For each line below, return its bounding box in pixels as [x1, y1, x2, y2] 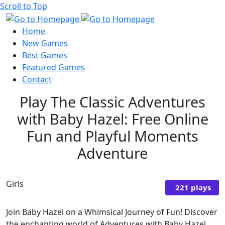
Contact [22, 73, 52, 85]
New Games [22, 37, 68, 49]
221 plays [175, 182, 211, 193]
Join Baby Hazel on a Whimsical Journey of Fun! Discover [6, 206, 217, 217]
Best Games [22, 49, 67, 61]
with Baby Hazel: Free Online [17, 108, 208, 129]
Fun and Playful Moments [27, 126, 198, 146]
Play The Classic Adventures [20, 91, 205, 111]
